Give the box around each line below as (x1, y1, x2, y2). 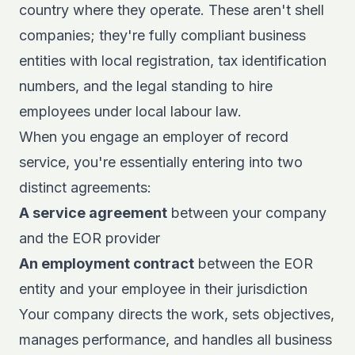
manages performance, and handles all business (19, 331, 332, 348)
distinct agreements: (19, 179, 151, 196)
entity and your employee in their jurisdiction (19, 281, 307, 297)
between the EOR (194, 255, 313, 272)
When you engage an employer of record (19, 128, 288, 145)
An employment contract (19, 255, 194, 272)
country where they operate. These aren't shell (19, 2, 324, 18)
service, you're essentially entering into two (19, 154, 303, 170)
